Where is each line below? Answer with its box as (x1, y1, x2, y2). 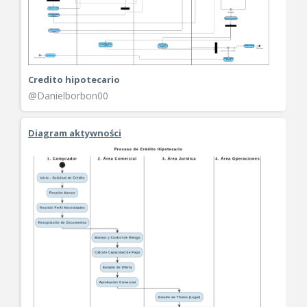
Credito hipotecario (28, 73, 120, 86)
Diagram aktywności (28, 126, 121, 139)
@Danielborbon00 (28, 88, 108, 102)
